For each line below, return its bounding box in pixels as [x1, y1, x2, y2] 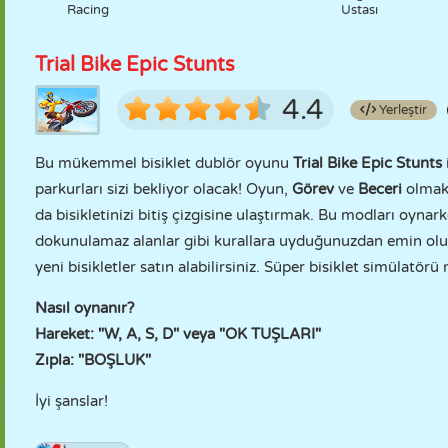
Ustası [340, 2, 378, 18]
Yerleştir [376, 102, 427, 118]
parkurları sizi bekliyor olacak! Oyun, [35, 180, 292, 198]
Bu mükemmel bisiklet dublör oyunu [35, 154, 293, 172]
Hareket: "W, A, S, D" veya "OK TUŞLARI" [35, 325, 321, 343]
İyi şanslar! [35, 392, 108, 410]
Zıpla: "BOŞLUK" [35, 351, 151, 369]
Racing [66, 2, 109, 18]
